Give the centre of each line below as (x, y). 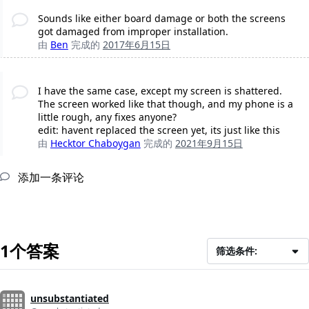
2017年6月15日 (136, 45)
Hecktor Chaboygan (95, 143)
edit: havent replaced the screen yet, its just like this (159, 130)
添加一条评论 (50, 178)
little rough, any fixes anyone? (107, 117)
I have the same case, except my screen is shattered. (160, 91)
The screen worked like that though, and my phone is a (165, 104)
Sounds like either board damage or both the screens (161, 19)
